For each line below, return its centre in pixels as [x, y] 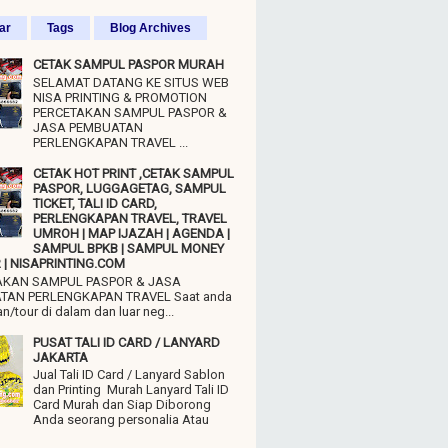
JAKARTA [61, 357]
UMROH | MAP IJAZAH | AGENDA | [132, 234]
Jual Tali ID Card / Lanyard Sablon [129, 375]
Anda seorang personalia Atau [121, 420]
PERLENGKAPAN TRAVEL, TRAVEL [130, 219]
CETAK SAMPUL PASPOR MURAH [129, 65]
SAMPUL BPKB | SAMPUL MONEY [129, 249]
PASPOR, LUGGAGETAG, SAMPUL [130, 189]
